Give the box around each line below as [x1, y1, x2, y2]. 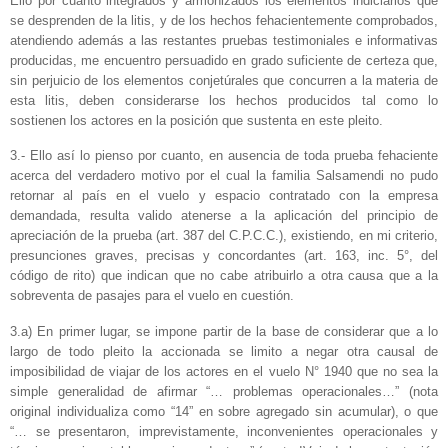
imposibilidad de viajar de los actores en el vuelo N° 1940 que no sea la [10, 364, 438, 380]
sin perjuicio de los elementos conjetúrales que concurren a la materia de [10, 72, 438, 88]
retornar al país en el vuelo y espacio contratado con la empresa [10, 188, 438, 204]
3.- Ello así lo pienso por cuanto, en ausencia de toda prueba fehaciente [10, 148, 438, 164]
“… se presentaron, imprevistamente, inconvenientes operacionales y [10, 424, 438, 440]
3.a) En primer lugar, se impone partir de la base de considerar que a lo [10, 324, 438, 340]
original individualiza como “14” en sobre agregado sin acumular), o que [10, 404, 438, 420]
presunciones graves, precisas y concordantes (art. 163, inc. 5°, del [10, 248, 438, 264]
